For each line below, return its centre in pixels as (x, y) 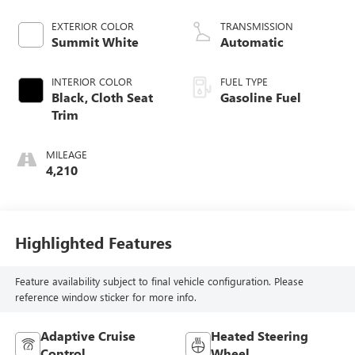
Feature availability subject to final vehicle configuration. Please (159, 281)
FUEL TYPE (244, 81)
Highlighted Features (93, 242)
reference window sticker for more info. (105, 297)
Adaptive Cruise (88, 335)
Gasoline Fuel (261, 97)
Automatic (252, 41)
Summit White (95, 41)
